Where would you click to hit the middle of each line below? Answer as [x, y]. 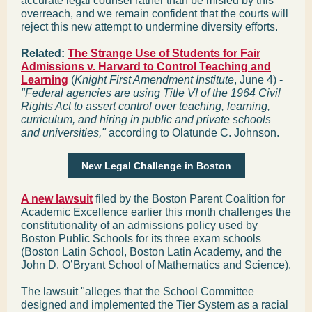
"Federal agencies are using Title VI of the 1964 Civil [151, 93]
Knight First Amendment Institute [154, 80]
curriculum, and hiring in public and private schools [146, 119]
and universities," [63, 133]
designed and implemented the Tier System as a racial [155, 305]
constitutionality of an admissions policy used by [139, 225]
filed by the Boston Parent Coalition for [189, 199]
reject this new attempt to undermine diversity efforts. [149, 27]
